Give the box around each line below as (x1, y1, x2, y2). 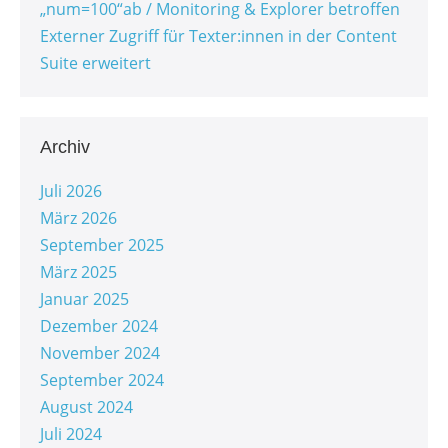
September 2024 (40, 369, 164, 392)
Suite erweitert (40, 52, 151, 75)
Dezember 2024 (40, 315, 158, 338)
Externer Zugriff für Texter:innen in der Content (40, 25, 397, 48)
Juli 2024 (40, 423, 102, 446)
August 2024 (40, 396, 133, 419)
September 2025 (40, 234, 164, 257)
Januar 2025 (40, 288, 129, 311)
